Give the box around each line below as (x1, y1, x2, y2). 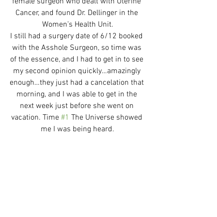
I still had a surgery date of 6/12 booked (10, 31, 145, 41)
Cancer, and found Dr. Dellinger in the (15, 8, 140, 18)
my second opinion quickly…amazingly (13, 66, 142, 76)
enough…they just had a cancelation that (9, 77, 146, 88)
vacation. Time (11, 112, 61, 123)
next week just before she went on (19, 101, 136, 111)
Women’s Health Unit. (42, 19, 113, 30)
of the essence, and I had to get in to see (10, 54, 145, 64)
